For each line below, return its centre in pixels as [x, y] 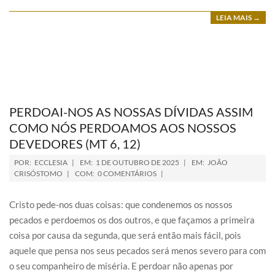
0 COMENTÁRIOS [127, 173]
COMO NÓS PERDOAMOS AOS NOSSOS [123, 128]
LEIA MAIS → [238, 17]
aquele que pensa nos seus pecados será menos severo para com [137, 250]
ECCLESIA [51, 162]
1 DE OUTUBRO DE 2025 [137, 162]
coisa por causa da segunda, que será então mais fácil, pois [125, 235]
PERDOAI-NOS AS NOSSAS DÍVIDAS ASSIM [131, 112]
